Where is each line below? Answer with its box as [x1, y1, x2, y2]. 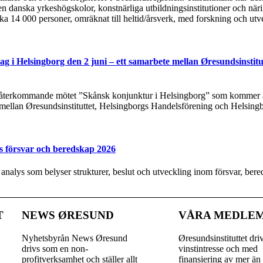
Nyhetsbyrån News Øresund [21, 232, 127, 243]
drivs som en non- [21, 243, 88, 254]
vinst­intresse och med [178, 243, 258, 254]
